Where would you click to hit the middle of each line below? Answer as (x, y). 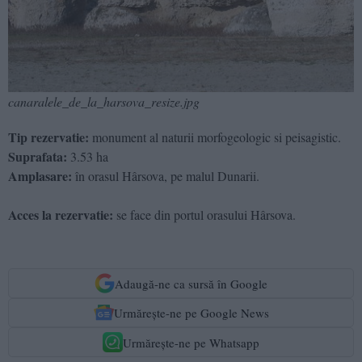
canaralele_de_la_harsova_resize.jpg (104, 101)
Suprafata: (39, 156)
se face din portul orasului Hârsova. (204, 214)
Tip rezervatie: (48, 137)
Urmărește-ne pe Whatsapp (191, 342)
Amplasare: (42, 175)
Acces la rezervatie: (61, 214)
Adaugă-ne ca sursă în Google (191, 283)
